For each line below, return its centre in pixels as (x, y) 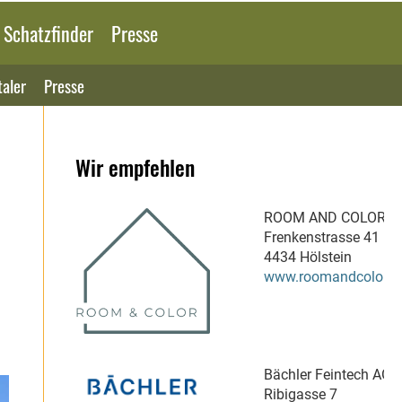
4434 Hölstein (308, 257)
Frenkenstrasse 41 (322, 237)
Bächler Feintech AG (328, 375)
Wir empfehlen (135, 167)
